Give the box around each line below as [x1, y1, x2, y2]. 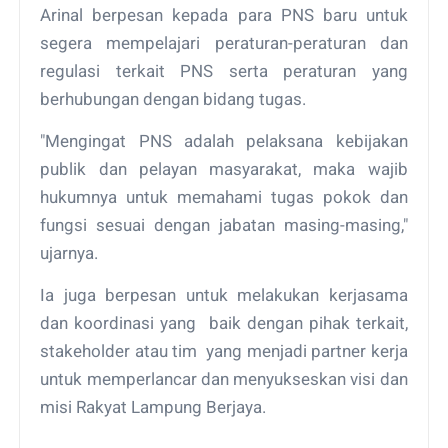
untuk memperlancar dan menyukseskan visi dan [40, 368, 408, 389]
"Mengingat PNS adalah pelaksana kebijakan [40, 130, 408, 151]
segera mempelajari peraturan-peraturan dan [40, 32, 408, 53]
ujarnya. [40, 242, 103, 263]
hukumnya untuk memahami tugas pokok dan [40, 186, 408, 207]
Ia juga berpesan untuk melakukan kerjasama [40, 284, 408, 305]
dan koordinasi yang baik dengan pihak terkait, [40, 312, 408, 333]
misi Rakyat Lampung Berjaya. [40, 396, 271, 417]
